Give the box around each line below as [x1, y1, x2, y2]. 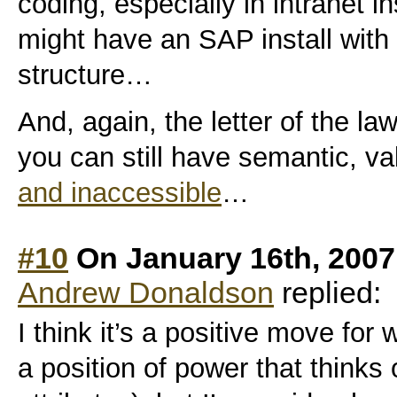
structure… [18, 58, 152, 90]
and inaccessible [18, 176, 222, 208]
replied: [274, 275, 381, 309]
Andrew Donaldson [18, 275, 274, 309]
